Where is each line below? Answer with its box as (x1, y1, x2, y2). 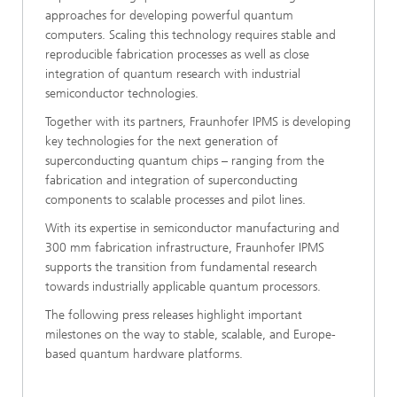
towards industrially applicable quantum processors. (45, 279, 321, 295)
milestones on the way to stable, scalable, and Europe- (45, 327, 336, 343)
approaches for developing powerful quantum (45, 8, 293, 24)
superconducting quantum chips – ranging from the (45, 153, 324, 169)
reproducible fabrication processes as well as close (45, 47, 309, 63)
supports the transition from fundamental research (45, 260, 317, 276)
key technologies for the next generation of (45, 134, 278, 150)
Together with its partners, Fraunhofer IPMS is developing (45, 114, 351, 130)
